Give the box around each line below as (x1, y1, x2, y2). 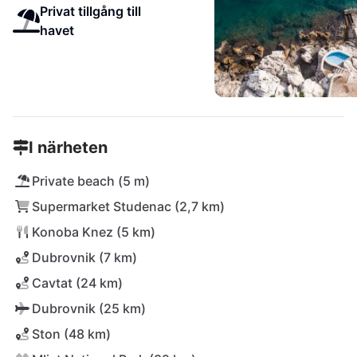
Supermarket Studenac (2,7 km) (32, 198, 225, 214)
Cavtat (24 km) (32, 275, 123, 291)
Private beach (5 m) (32, 173, 150, 189)
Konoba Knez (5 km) (32, 224, 155, 240)
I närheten (29, 138, 108, 157)
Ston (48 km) (32, 326, 111, 342)
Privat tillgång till (39, 3, 141, 19)
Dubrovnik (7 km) (32, 249, 137, 265)
